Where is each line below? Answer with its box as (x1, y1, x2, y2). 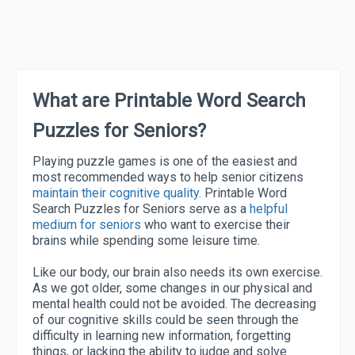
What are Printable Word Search (32, 90, 306, 112)
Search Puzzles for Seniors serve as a (32, 201, 250, 216)
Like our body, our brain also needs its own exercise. (32, 265, 323, 280)
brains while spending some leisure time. (32, 233, 260, 248)
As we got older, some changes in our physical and (32, 281, 312, 296)
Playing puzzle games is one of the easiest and (32, 154, 297, 169)
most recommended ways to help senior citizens (32, 170, 303, 185)
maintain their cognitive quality (32, 185, 199, 200)
